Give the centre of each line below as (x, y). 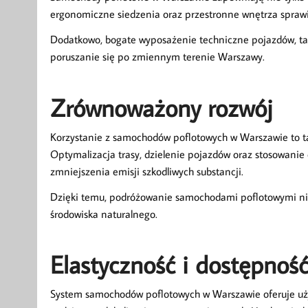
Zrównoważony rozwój (161, 107)
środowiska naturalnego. (103, 213)
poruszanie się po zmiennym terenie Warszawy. (157, 57)
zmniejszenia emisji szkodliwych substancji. (146, 171)
